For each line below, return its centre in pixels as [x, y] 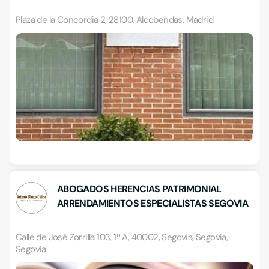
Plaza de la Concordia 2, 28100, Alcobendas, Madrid [114, 20]
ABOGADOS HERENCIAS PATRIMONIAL [139, 189]
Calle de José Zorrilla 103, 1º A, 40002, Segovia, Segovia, [122, 237]
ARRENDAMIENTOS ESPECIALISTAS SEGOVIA [153, 203]
